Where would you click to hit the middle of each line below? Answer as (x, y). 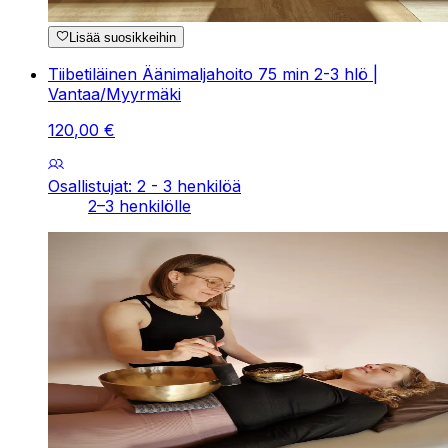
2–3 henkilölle (139, 206)
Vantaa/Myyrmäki (114, 94)
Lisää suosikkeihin (123, 38)
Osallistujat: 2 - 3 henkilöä (144, 186)
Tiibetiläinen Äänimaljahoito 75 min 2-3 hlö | (213, 74)
